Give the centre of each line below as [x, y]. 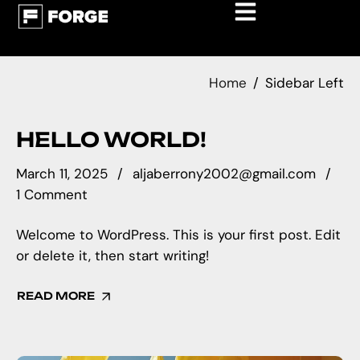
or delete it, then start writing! [112, 256]
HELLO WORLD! [111, 139]
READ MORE [56, 296]
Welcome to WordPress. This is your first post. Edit [178, 235]
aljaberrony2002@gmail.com [224, 174]
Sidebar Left [305, 83]
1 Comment [52, 195]
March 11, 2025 [62, 174]
